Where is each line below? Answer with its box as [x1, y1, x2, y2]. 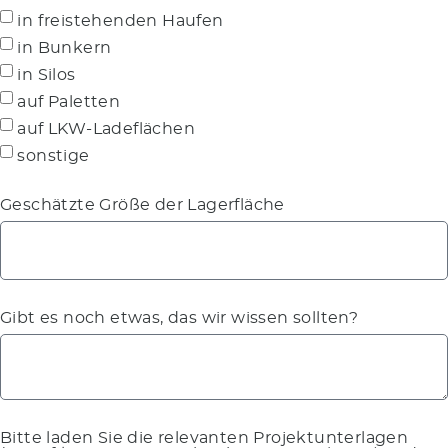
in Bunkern [17, 39, 112, 56]
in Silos [17, 66, 76, 83]
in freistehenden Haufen [17, 12, 224, 29]
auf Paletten [17, 93, 121, 110]
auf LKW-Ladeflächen [17, 120, 196, 137]
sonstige [17, 147, 90, 164]
